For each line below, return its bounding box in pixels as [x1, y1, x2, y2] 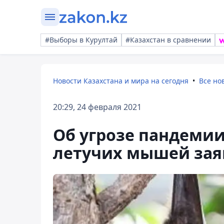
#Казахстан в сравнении [125, 35, 211, 44]
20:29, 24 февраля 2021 [53, 101, 141, 112]
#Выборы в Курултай [45, 35, 117, 44]
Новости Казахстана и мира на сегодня [53, 76, 188, 85]
